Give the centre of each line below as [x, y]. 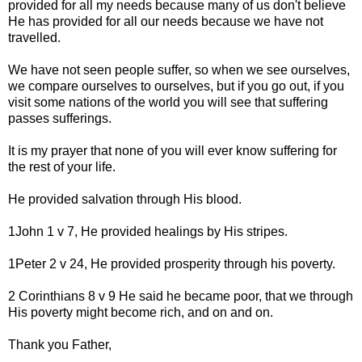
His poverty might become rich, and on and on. [141, 312]
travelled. [34, 37]
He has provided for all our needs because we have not [166, 21]
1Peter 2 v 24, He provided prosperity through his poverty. [172, 263]
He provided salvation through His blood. [125, 199]
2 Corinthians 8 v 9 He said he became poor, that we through [181, 296]
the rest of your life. [62, 166]
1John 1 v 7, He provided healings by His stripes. [148, 231]
